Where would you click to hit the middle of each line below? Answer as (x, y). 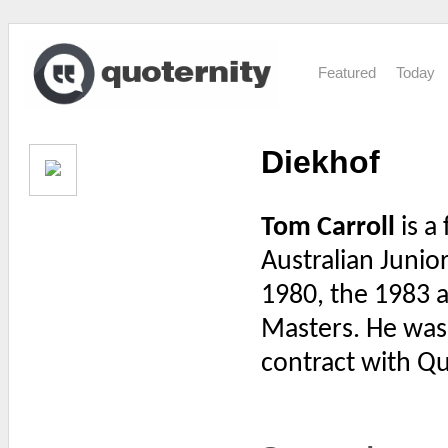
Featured (347, 72)
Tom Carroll (328, 228)
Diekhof (320, 162)
